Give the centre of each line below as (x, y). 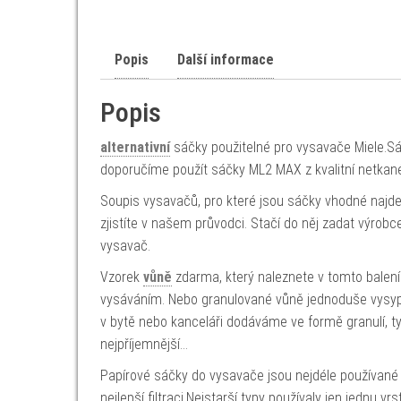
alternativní (135, 147)
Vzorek (122, 277)
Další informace (226, 60)
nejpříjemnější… (144, 344)
